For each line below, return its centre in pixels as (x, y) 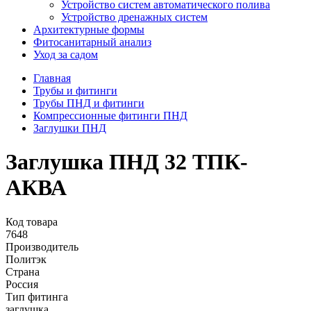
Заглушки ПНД (70, 128)
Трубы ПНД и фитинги (89, 103)
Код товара (32, 221)
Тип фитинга (37, 296)
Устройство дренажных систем (134, 17)
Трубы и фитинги (75, 91)
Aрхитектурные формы (89, 30)
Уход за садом (66, 54)
